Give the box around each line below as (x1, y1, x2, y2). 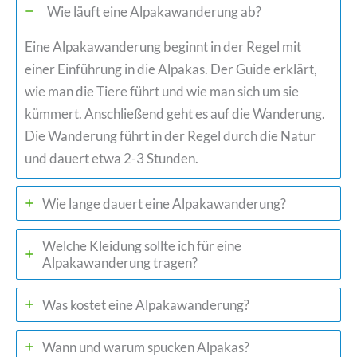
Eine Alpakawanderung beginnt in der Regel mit (25, 37, 301, 55)
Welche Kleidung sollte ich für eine (42, 237, 241, 254)
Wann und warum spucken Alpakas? (42, 338, 249, 355)
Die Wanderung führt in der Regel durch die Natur (25, 127, 316, 144)
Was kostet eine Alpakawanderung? (42, 296, 249, 313)
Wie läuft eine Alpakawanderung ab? (42, 2, 261, 20)
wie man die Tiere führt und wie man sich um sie (25, 82, 299, 100)
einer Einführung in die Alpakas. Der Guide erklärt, (25, 60, 317, 77)
